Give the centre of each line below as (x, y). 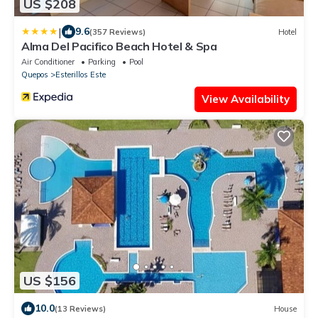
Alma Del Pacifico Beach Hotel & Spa (119, 46)
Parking (102, 62)
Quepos (35, 75)
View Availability (246, 99)
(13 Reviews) (80, 308)
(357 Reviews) (117, 32)
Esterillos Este (81, 75)
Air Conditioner (48, 62)
